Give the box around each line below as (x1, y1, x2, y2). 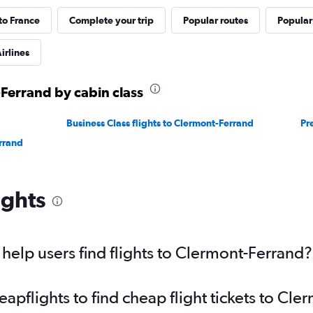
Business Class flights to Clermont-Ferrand (66, 117, 254, 129)
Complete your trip (68, 15, 154, 26)
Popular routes (182, 15, 248, 26)
